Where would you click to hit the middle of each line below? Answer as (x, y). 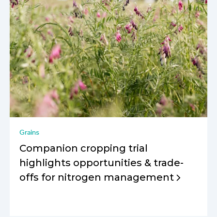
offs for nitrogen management (97, 177)
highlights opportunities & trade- (101, 163)
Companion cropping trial (84, 148)
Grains (29, 132)
